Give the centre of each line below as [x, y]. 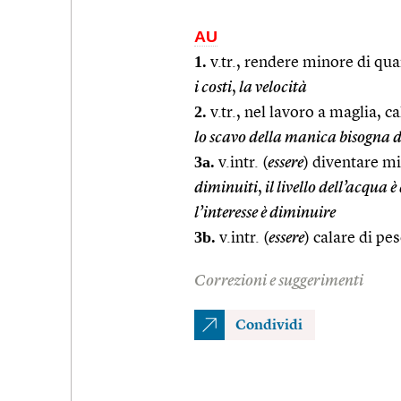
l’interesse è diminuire [265, 213]
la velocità [272, 87]
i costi [213, 87]
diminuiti [226, 188]
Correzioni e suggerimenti [279, 281]
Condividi [269, 325]
